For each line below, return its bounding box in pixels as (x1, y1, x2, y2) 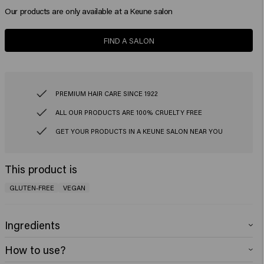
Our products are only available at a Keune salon (5, 5, 173, 16)
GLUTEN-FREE (9, 183, 54, 193)
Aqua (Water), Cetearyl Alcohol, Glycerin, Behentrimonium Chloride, (5, 236, 230, 247)
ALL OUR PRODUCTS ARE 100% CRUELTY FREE (55, 108, 202, 117)
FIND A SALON (103, 35, 154, 45)
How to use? (5, 242, 66, 257)
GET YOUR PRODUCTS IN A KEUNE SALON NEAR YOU (55, 126, 223, 136)
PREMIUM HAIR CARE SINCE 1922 (55, 89, 158, 98)
